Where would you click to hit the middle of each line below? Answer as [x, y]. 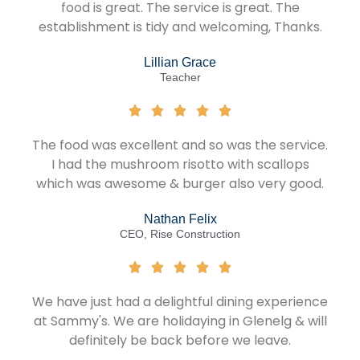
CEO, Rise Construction [180, 235]
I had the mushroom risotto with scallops [180, 165]
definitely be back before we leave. [180, 341]
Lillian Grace [180, 63]
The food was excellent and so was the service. [180, 145]
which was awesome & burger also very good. [180, 184]
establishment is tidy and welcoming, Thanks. [180, 27]
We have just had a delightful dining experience [180, 302]
